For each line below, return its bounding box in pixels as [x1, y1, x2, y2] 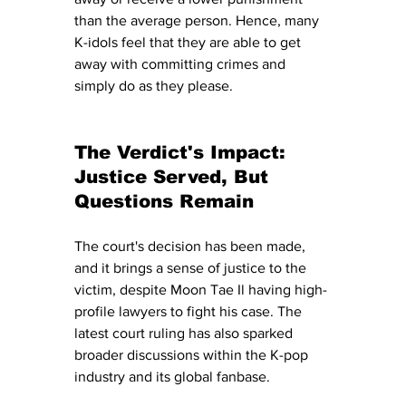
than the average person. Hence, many [74, 12, 323, 28]
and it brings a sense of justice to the [74, 259, 310, 275]
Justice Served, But [74, 166, 275, 187]
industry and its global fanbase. [74, 368, 274, 384]
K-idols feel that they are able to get [74, 34, 304, 50]
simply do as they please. [74, 77, 237, 93]
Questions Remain [74, 190, 254, 211]
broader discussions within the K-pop [74, 346, 312, 362]
